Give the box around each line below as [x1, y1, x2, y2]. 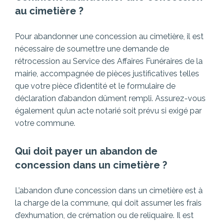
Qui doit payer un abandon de [15, 145, 158, 157]
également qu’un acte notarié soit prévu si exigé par [15, 106, 202, 115]
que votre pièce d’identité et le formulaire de [15, 81, 175, 91]
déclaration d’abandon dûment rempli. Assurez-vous [15, 93, 206, 103]
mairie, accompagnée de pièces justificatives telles [15, 68, 199, 78]
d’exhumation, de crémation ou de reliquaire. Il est [15, 210, 194, 220]
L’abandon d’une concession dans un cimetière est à [15, 185, 203, 195]
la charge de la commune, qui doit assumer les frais [15, 198, 202, 208]
